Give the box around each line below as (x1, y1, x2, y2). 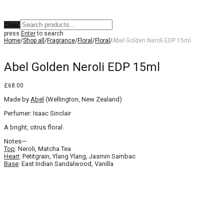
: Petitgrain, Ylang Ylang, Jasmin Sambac (19, 152, 135, 160)
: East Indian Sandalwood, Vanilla (18, 160, 113, 168)
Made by (4, 95, 30, 103)
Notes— (4, 137, 26, 145)
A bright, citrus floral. (4, 123, 64, 131)
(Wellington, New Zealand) (44, 95, 122, 103)
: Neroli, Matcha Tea (15, 145, 71, 153)
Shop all (23, 37, 44, 44)
